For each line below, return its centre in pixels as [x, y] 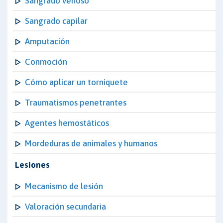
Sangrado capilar [56, 21]
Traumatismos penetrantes [76, 103]
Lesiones [32, 165]
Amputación [47, 41]
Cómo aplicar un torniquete [76, 82]
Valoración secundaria [65, 207]
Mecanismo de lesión [64, 186]
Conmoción [46, 62]
